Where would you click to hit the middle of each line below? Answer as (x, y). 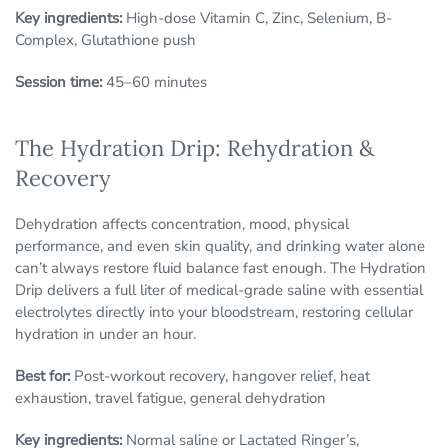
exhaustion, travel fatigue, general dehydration (172, 398)
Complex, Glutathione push (107, 40)
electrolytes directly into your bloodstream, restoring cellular (214, 312)
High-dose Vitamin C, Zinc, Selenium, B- (257, 18)
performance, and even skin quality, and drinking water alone (220, 246)
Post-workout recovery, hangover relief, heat (220, 376)
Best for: (42, 376)
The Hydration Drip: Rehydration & (194, 148)
